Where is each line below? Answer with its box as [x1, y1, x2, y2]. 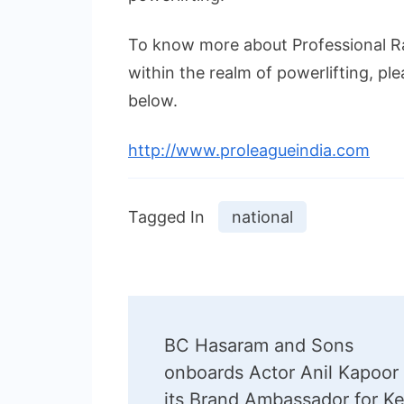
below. [128, 90, 178, 110]
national [232, 207, 293, 226]
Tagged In [128, 207, 205, 226]
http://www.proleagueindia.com [128, 140, 370, 160]
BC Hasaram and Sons [164, 334, 353, 356]
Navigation [127, 347, 298, 388]
